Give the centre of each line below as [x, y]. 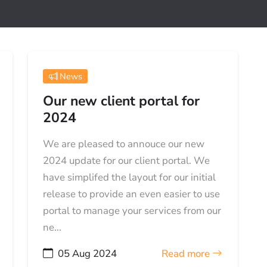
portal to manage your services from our [132, 211]
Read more [187, 254]
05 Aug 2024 [88, 254]
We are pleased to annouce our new [124, 144]
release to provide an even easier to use [132, 194]
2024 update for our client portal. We [127, 161]
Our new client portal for [122, 101]
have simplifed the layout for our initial [130, 178]
